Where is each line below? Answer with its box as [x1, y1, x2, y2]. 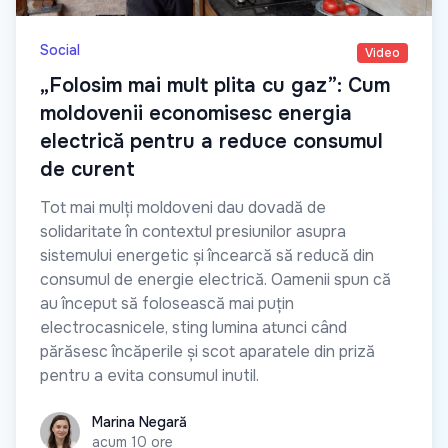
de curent [40, 156, 135, 182]
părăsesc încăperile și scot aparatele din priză [40, 340, 375, 362]
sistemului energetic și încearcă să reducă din [40, 244, 374, 266]
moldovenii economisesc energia [40, 100, 352, 126]
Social [40, 40, 80, 59]
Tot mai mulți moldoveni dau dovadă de [40, 196, 326, 218]
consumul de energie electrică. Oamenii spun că [40, 268, 391, 290]
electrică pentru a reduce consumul [40, 128, 383, 154]
